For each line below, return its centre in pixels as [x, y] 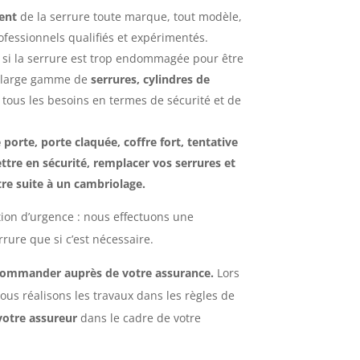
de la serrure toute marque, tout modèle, [130, 16]
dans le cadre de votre [139, 317]
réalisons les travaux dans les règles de [129, 295]
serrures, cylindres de [151, 79]
